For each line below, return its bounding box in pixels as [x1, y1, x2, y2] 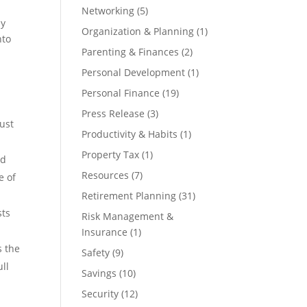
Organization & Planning [82, 25, 195, 38]
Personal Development [82, 66, 186, 79]
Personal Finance [82, 86, 160, 99]
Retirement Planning [82, 189, 177, 202]
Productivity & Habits [82, 127, 178, 140]
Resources [82, 169, 130, 182]
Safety [82, 246, 110, 259]
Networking [82, 4, 135, 17]
